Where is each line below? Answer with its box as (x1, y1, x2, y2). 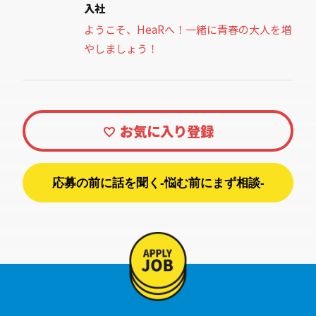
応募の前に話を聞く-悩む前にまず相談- (51, 176, 265, 190)
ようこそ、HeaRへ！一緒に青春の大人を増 (84, 20, 292, 37)
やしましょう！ (84, 39, 159, 56)
